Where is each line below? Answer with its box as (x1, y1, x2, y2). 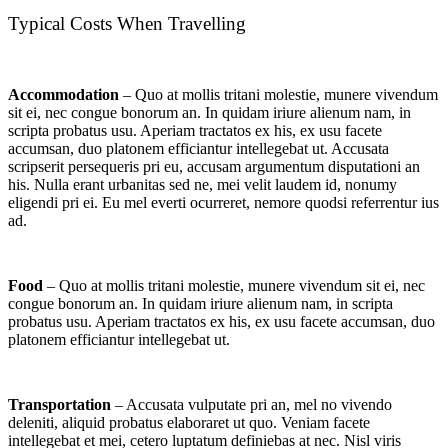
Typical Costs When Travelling (8, 12, 246, 34)
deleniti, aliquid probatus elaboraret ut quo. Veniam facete (8, 414, 370, 432)
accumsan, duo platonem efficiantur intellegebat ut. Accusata (8, 140, 389, 158)
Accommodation (8, 86, 119, 104)
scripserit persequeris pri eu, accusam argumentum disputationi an (8, 158, 420, 176)
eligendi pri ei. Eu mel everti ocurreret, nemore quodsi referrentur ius (8, 194, 439, 212)
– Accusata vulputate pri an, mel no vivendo (111, 396, 392, 414)
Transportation (8, 396, 111, 414)
